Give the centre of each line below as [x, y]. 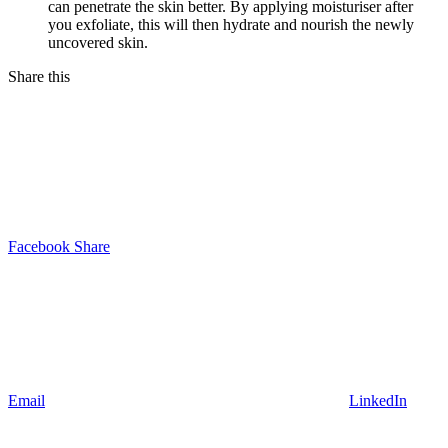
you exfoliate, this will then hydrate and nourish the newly [231, 25]
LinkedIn [378, 401]
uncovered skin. [98, 43]
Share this [39, 77]
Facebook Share [59, 247]
